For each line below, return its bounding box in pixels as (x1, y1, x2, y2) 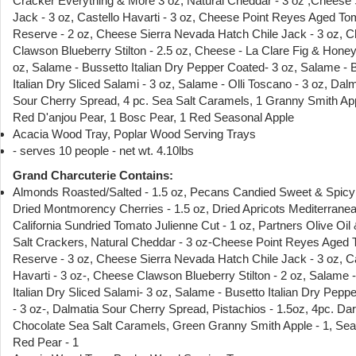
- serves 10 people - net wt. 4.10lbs (13, 143, 194, 157)
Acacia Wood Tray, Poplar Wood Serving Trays (13, 126, 256, 141)
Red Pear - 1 (13, 335, 79, 349)
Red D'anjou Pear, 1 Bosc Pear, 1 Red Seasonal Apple (13, 110, 294, 124)
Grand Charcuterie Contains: (13, 168, 173, 182)
